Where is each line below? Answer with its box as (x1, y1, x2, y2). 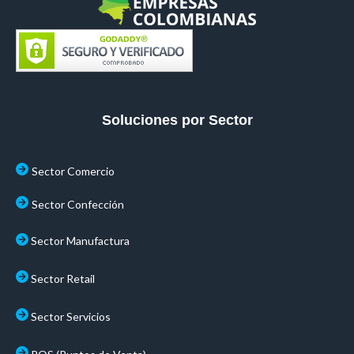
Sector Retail (31, 271, 95, 285)
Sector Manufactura (31, 233, 130, 247)
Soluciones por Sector (101, 111, 253, 128)
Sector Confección (32, 197, 124, 211)
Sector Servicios (31, 309, 111, 323)
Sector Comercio (32, 164, 115, 178)
